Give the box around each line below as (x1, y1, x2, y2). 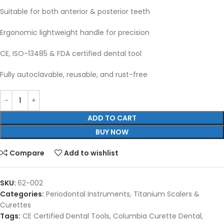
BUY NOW (95, 127, 128, 137)
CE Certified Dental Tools (22, 211, 109, 221)
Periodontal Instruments (46, 189, 130, 199)
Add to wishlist (64, 148, 119, 158)
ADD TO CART (87, 113, 136, 123)
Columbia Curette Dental (113, 211, 201, 221)
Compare (9, 148, 45, 158)
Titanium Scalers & (133, 189, 199, 199)
